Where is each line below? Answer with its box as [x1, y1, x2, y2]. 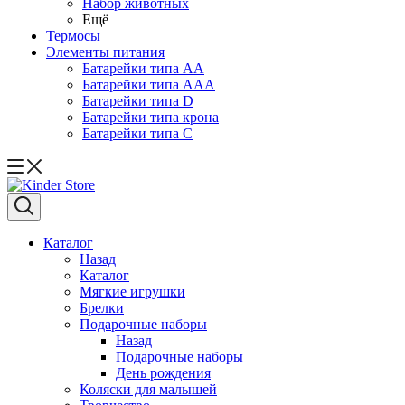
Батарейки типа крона [82, 109, 219, 125]
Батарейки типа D [82, 93, 193, 108]
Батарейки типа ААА [82, 77, 215, 92]
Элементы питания [46, 44, 165, 60]
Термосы [46, 28, 100, 43]
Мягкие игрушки [80, 284, 185, 299]
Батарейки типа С [82, 126, 193, 141]
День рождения [116, 365, 211, 381]
